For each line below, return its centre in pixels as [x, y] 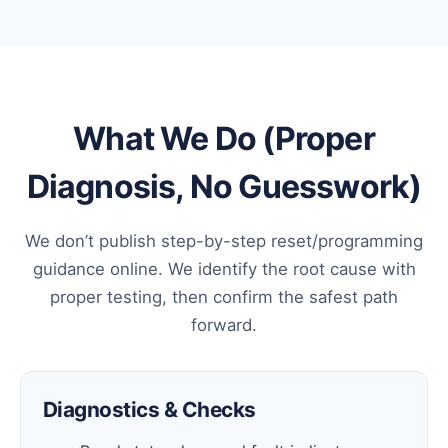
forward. [224, 325]
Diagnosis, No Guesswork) [224, 187]
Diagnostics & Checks [149, 410]
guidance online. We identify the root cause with [224, 269]
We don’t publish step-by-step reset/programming [224, 241]
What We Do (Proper [224, 139]
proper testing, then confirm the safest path [224, 297]
